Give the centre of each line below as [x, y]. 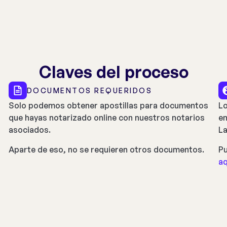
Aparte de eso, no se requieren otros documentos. [107, 149]
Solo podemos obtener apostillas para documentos [109, 106]
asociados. [30, 130]
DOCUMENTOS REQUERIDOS [89, 91]
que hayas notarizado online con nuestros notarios [107, 118]
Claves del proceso [113, 72]
